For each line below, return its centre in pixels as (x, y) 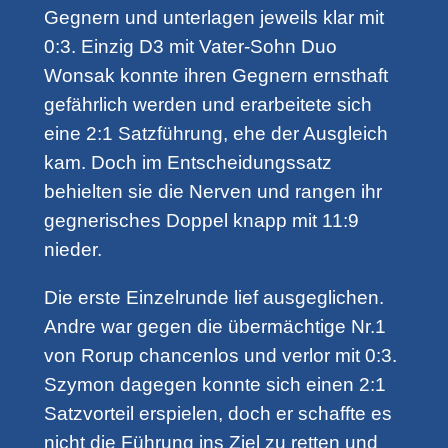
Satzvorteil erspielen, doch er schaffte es (217, 414)
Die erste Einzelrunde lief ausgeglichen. (213, 298)
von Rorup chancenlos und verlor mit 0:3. (220, 356)
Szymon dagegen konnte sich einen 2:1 (214, 385)
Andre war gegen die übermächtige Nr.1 (214, 327)
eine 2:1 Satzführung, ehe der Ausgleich (215, 134)
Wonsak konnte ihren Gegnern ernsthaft (215, 76)
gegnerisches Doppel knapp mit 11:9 (201, 221)
